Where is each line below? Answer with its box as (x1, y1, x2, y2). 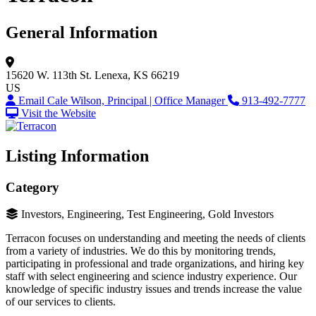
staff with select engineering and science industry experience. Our (6, 270, 297, 283)
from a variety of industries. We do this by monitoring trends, (6, 245, 276, 257)
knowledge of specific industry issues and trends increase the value (6, 283, 302, 296)
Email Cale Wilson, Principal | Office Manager (18, 94, 228, 107)
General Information (6, 23, 157, 42)
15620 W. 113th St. (6, 68, 92, 81)
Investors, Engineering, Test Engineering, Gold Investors (21, 208, 274, 221)
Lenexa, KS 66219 (95, 68, 179, 81)
